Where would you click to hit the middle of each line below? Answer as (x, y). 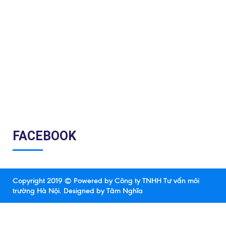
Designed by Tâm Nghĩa (102, 190)
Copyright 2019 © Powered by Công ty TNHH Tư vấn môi (106, 180)
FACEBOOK (44, 136)
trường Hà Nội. (37, 190)
